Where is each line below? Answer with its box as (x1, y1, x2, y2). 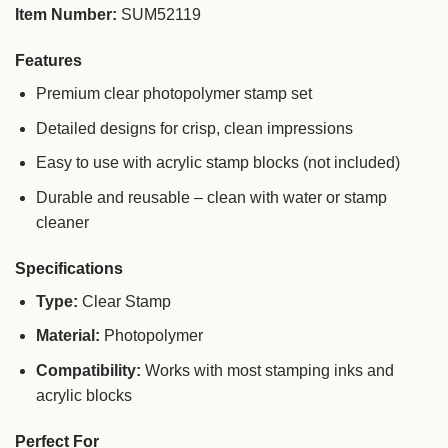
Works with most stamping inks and (140, 361, 394, 379)
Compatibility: (35, 361, 141, 379)
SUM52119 (117, 6, 201, 24)
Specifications (15, 259, 123, 277)
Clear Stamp (77, 292, 171, 310)
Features (15, 52, 82, 70)
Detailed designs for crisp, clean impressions (35, 119, 353, 137)
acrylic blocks (35, 386, 132, 404)
